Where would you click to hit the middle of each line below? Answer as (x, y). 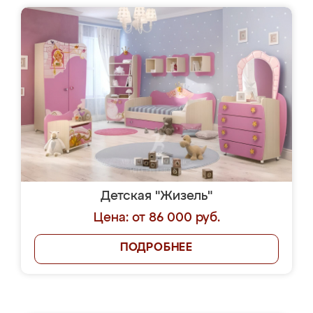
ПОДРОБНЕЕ (156, 248)
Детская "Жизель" (156, 196)
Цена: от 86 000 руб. (156, 218)
